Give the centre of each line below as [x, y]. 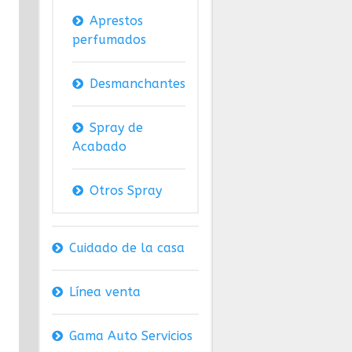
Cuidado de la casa [126, 248]
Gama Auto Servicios [130, 336]
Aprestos [116, 21]
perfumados [109, 40]
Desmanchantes [137, 84]
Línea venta [104, 292]
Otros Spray [125, 191]
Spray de [116, 128]
